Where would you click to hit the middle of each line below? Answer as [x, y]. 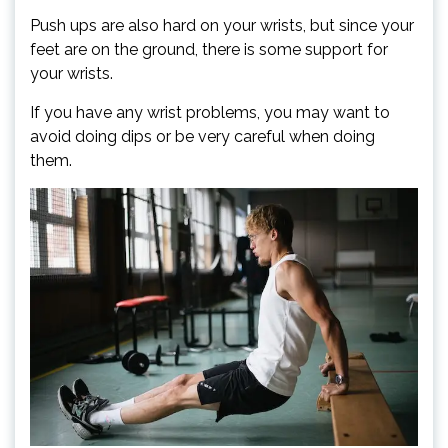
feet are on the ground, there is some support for [209, 49]
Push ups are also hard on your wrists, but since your [222, 25]
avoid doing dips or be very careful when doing [202, 136]
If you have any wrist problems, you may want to [210, 112]
